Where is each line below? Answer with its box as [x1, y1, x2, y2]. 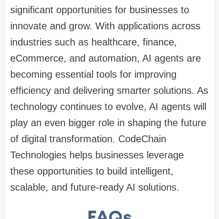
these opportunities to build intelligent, [10, 166, 174, 177]
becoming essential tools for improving [10, 69, 176, 80]
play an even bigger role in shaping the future [10, 117, 206, 129]
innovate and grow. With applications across [10, 21, 200, 32]
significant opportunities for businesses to [10, 4, 189, 16]
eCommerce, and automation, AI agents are [10, 53, 201, 64]
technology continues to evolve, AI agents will [10, 101, 206, 112]
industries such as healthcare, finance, [10, 37, 177, 48]
